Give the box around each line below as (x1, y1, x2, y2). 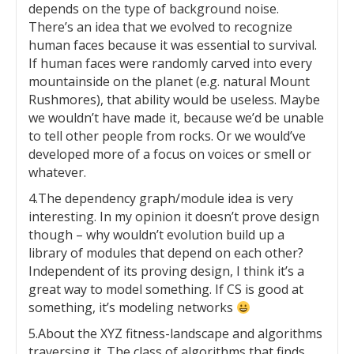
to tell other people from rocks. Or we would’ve (28, 127, 306, 145)
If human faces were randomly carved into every (28, 55, 312, 72)
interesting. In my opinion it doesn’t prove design (28, 208, 319, 225)
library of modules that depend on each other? (28, 244, 303, 262)
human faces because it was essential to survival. (28, 36, 317, 54)
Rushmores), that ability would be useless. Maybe (28, 91, 320, 108)
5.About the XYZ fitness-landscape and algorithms (28, 325, 322, 342)
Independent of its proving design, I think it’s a (28, 262, 304, 280)
